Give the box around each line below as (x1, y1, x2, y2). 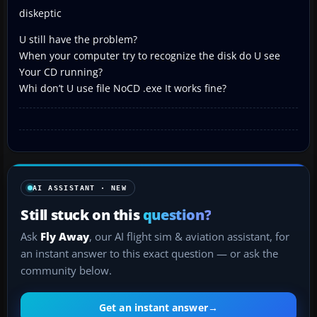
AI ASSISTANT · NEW (33, 183, 127, 192)
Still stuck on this (21, 204, 143, 224)
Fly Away (40, 229, 89, 244)
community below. (21, 263, 112, 278)
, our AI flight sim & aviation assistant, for (89, 229, 289, 244)
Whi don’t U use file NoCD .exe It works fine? (19, 81, 226, 95)
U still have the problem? (19, 32, 137, 46)
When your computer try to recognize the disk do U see (19, 48, 280, 62)
